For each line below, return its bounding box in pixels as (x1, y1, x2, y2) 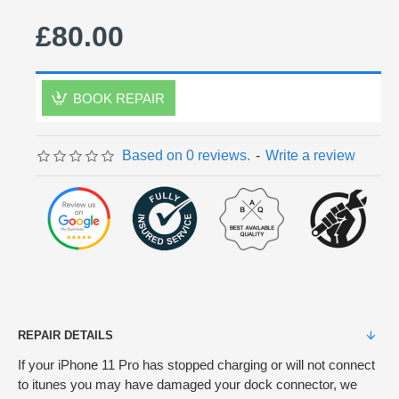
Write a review (265, 148, 355, 163)
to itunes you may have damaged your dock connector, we (18, 377, 357, 392)
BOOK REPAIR (73, 90, 165, 106)
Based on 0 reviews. (122, 148, 250, 163)
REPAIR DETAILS (18, 329, 113, 342)
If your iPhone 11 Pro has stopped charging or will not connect (18, 357, 375, 372)
